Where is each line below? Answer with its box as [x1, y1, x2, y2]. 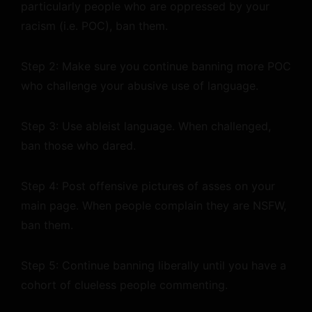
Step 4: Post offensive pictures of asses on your [21, 179, 275, 193]
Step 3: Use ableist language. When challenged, [21, 119, 271, 133]
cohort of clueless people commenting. [21, 278, 228, 292]
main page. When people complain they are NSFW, [21, 198, 286, 212]
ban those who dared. [21, 139, 136, 153]
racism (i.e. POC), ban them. [21, 19, 168, 33]
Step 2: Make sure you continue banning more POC [21, 59, 291, 73]
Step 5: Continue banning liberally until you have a [21, 258, 286, 272]
